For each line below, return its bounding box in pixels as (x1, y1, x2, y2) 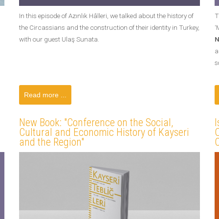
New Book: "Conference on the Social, (19, 116, 173, 129)
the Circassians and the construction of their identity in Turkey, (19, 23, 199, 31)
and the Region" (19, 136, 84, 148)
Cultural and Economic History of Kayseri (19, 126, 189, 138)
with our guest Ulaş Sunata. (19, 35, 99, 43)
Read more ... (24, 91, 66, 99)
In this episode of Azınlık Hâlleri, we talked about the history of (19, 12, 194, 20)
